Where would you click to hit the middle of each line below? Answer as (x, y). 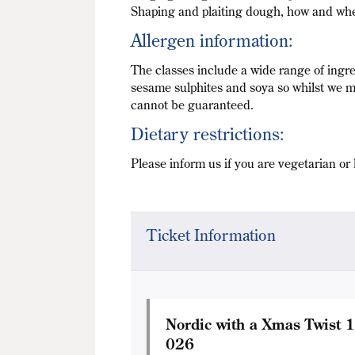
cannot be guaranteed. (193, 105)
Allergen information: (212, 40)
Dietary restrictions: (208, 134)
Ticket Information (212, 235)
